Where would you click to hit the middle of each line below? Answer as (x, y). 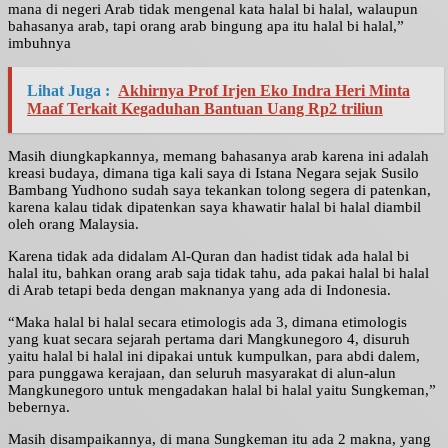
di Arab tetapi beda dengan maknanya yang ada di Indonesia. (199, 290)
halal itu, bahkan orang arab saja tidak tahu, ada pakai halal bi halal (218, 273)
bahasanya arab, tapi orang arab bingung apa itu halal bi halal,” (206, 26)
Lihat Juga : (68, 91)
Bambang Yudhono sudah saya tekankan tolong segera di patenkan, (219, 190)
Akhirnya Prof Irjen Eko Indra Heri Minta (264, 91)
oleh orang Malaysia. (73, 224)
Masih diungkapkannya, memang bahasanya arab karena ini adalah (218, 156)
